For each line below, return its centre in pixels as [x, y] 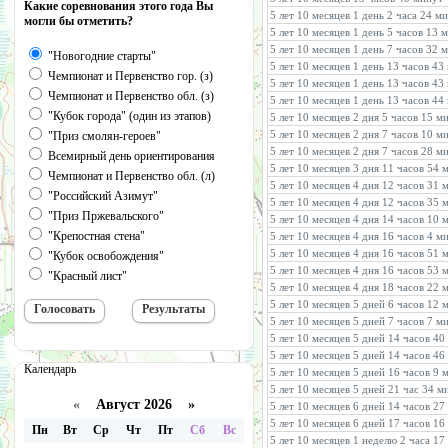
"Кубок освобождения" [104, 256]
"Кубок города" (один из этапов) [128, 116]
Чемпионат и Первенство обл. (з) [129, 96]
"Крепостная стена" [95, 236]
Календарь [50, 369]
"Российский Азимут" [101, 196]
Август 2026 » [137, 404]
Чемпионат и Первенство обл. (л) [130, 176]
